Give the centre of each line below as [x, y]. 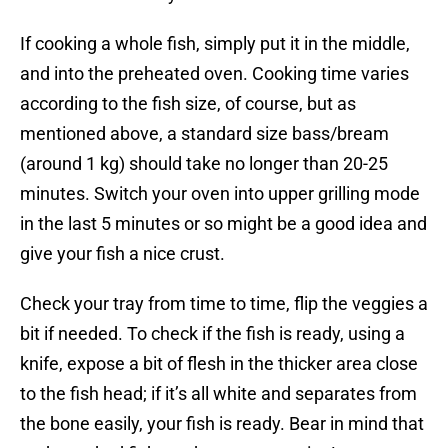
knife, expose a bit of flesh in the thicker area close [219, 364]
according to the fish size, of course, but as [188, 104]
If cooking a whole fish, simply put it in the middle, [215, 44]
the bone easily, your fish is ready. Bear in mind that [222, 424]
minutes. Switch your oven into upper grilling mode [220, 194]
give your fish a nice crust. [122, 254]
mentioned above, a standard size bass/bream [204, 134]
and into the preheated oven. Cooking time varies [214, 74]
